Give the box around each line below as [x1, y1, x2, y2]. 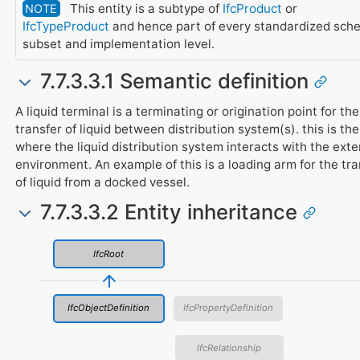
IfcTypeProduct [22, 18, 109, 35]
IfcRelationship [197, 342, 262, 354]
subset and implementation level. [22, 36, 215, 52]
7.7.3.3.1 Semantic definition [34, 68, 314, 94]
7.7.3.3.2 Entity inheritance [34, 199, 303, 225]
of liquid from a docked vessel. [14, 174, 190, 190]
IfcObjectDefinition [67, 302, 150, 314]
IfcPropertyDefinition [182, 302, 273, 314]
